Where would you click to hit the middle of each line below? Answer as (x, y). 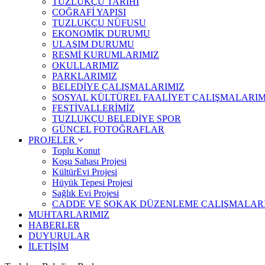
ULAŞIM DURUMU (93, 44)
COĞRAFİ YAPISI (89, 12)
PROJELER (53, 140)
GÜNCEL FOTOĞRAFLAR (108, 129)
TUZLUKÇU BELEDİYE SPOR (117, 119)
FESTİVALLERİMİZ (93, 108)
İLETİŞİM (49, 246)
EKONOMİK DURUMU (101, 33)
